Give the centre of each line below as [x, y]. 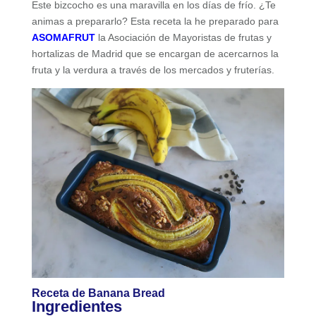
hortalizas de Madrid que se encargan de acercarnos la [155, 53]
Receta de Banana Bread [98, 293]
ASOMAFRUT [63, 37]
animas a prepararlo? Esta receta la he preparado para [155, 21]
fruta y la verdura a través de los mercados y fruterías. [153, 69]
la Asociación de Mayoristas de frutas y [184, 37]
